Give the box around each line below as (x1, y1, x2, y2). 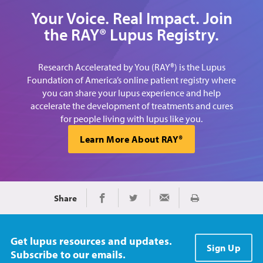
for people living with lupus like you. (60, 113, 203, 124)
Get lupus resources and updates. (11, 234, 172, 248)
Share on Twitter (133, 197, 189, 208)
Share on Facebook (102, 197, 181, 210)
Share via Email (164, 197, 211, 207)
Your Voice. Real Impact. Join (31, 8, 232, 28)
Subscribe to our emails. (11, 248, 126, 261)
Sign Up (206, 242, 241, 254)
